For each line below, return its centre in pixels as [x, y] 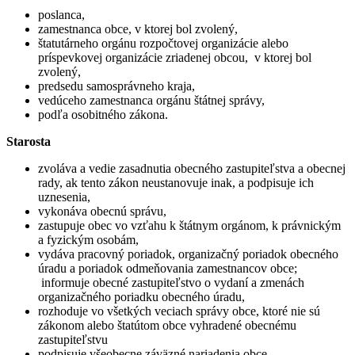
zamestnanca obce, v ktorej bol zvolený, [138, 29]
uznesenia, [64, 197]
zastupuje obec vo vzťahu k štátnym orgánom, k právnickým [189, 225]
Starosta [29, 141]
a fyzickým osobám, [88, 239]
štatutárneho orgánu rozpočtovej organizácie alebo [163, 43]
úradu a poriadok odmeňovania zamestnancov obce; [168, 268]
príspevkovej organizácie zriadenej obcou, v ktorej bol [175, 57]
